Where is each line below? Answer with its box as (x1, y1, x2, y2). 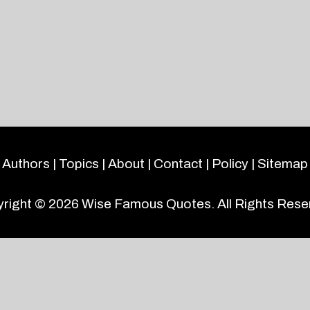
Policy (212, 156, 248, 171)
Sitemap (257, 156, 308, 171)
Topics (59, 156, 99, 171)
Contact (154, 156, 203, 171)
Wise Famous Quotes (81, 197, 211, 211)
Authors (2, 156, 50, 171)
